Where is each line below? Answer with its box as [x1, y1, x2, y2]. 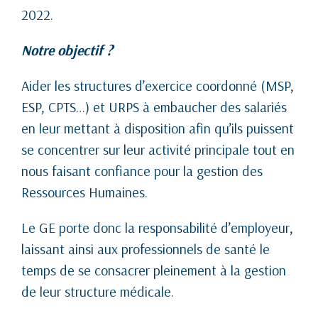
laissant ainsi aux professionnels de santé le [21, 239, 270, 258]
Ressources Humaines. [21, 182, 148, 201]
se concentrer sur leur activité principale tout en [21, 140, 295, 158]
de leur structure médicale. [21, 282, 174, 300]
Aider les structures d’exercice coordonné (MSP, [21, 76, 294, 94]
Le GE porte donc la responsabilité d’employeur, [21, 218, 293, 236]
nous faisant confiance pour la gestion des [21, 161, 263, 180]
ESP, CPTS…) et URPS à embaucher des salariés [21, 97, 287, 116]
